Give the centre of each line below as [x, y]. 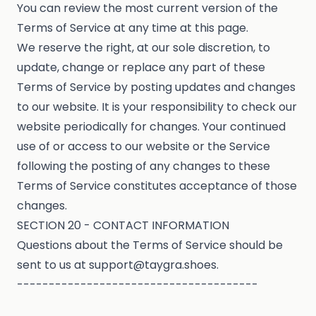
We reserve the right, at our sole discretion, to [144, 48]
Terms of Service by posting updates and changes [156, 87]
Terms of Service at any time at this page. [133, 28]
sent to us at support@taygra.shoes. [118, 265]
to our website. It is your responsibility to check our [157, 107]
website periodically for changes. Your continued [151, 127]
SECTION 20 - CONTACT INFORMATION [123, 226]
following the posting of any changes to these [144, 166]
